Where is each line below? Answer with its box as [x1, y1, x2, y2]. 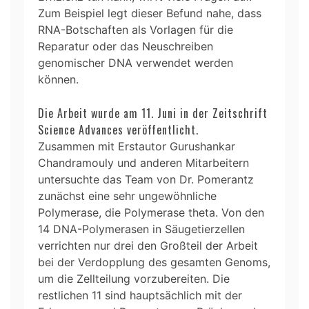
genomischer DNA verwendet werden [38, 55, 233, 70]
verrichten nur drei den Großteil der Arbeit [38, 238, 258, 252]
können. [38, 72, 79, 86]
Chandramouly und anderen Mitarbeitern [38, 155, 249, 170]
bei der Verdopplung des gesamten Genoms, [38, 255, 270, 269]
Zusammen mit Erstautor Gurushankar [38, 139, 235, 153]
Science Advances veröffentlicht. [38, 121, 199, 138]
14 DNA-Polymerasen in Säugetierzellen [38, 221, 245, 236]
